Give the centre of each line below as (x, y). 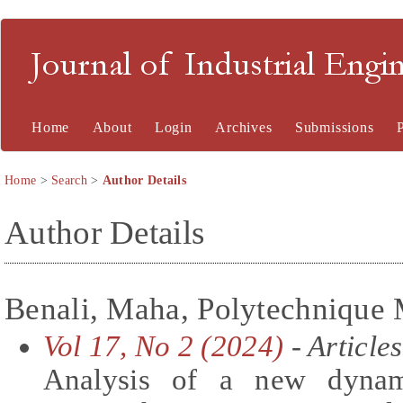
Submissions (334, 127)
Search (69, 180)
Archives (244, 127)
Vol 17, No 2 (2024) (163, 346)
